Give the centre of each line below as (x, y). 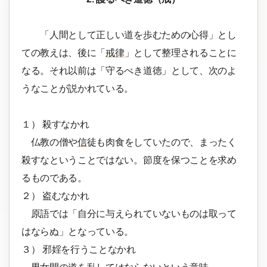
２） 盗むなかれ (55, 196)
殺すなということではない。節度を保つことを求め (129, 160)
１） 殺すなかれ (55, 125)
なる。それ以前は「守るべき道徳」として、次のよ (129, 71)
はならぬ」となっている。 (78, 232)
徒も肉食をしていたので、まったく (162, 142)
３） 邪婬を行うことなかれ (79, 250)
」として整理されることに (180, 53)
